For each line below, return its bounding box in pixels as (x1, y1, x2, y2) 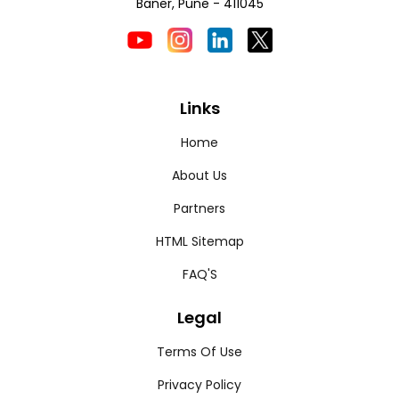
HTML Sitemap (155, 232, 244, 250)
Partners (174, 199, 225, 217)
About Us (172, 167, 227, 184)
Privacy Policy (158, 376, 241, 394)
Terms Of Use (157, 343, 242, 361)
